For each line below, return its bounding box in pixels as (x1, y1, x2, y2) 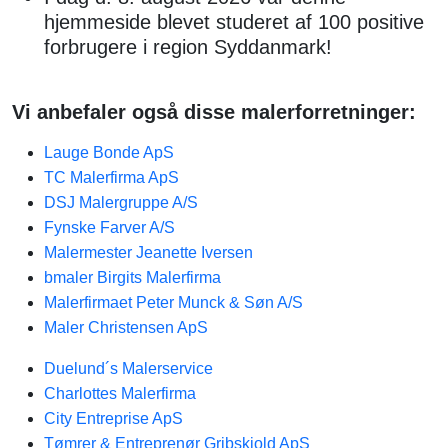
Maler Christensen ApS (44, 319, 208, 336)
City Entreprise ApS (44, 410, 183, 427)
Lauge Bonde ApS (44, 144, 174, 161)
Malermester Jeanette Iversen (44, 244, 253, 261)
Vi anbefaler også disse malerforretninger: (12, 101, 416, 123)
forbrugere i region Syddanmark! (44, 36, 332, 58)
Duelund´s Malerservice (44, 360, 213, 377)
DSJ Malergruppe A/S (44, 194, 198, 211)
